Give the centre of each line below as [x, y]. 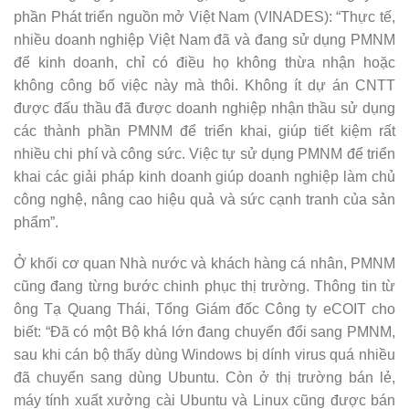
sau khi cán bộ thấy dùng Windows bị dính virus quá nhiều [204, 355]
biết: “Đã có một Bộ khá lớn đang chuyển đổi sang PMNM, [204, 332]
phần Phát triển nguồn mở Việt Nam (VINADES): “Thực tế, [204, 16]
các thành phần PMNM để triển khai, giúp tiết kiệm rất [204, 131]
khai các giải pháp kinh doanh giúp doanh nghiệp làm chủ [204, 176]
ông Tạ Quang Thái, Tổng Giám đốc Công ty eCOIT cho [204, 309]
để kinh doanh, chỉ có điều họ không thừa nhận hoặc [204, 62]
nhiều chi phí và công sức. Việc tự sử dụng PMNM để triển [204, 153]
